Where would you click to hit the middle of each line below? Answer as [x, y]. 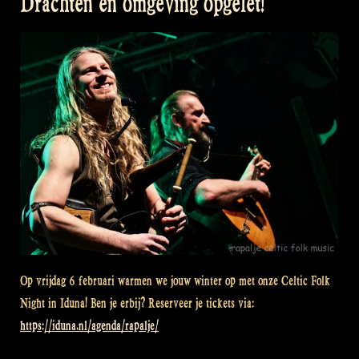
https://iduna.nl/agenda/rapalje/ [89, 326]
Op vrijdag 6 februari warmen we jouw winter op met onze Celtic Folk [175, 281]
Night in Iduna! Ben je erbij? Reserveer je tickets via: [137, 303]
